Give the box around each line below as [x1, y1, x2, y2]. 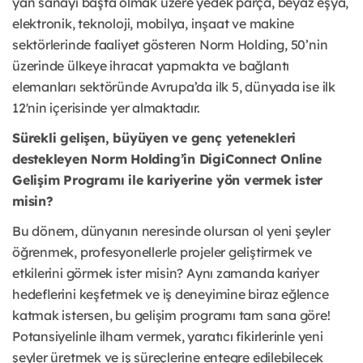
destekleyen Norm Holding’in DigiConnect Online [12, 151, 322, 168]
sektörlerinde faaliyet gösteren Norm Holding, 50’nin [12, 36, 328, 53]
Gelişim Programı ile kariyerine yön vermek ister [12, 172, 323, 189]
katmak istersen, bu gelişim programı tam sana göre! [12, 307, 331, 324]
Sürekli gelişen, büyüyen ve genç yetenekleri [12, 130, 297, 147]
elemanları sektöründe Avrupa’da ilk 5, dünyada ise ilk [12, 79, 335, 96]
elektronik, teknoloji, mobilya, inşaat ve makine [12, 15, 295, 32]
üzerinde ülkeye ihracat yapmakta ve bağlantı [12, 58, 290, 75]
